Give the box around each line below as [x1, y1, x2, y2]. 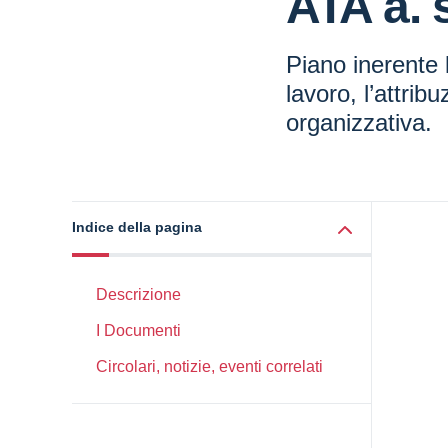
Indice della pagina [72, 219, 202, 235]
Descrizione [96, 286, 181, 303]
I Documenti [96, 322, 181, 339]
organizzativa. [286, 109, 432, 136]
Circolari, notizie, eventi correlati [96, 358, 323, 375]
